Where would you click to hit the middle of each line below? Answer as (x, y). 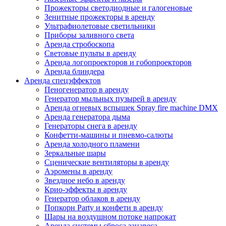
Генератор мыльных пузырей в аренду (110, 98)
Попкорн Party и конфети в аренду (104, 207)
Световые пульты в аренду (90, 53)
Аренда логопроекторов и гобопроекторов (118, 62)
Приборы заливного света (89, 35)
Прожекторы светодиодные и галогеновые (118, 8)
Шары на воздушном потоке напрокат (110, 216)
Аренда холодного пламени (92, 144)
